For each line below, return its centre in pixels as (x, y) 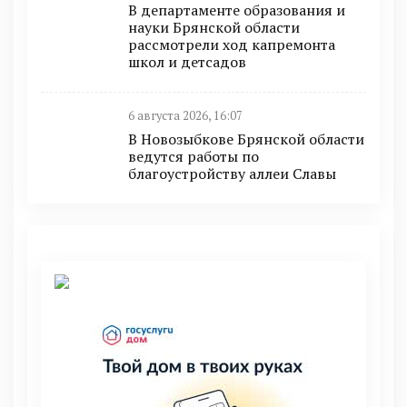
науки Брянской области (214, 27)
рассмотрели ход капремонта (232, 44)
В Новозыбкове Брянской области (246, 139)
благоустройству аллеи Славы (232, 173)
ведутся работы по (194, 156)
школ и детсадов (187, 61)
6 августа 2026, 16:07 (185, 115)
